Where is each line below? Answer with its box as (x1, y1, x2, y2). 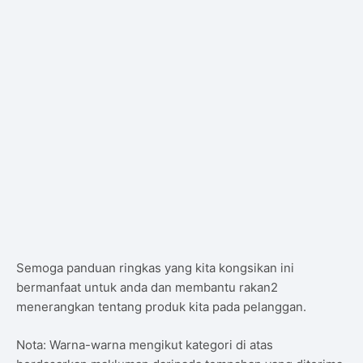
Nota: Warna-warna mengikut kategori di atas (16, 336, 273, 352)
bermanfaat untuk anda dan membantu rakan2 (16, 280, 278, 295)
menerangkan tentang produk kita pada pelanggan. (16, 299, 306, 314)
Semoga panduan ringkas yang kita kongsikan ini (16, 260, 294, 275)
